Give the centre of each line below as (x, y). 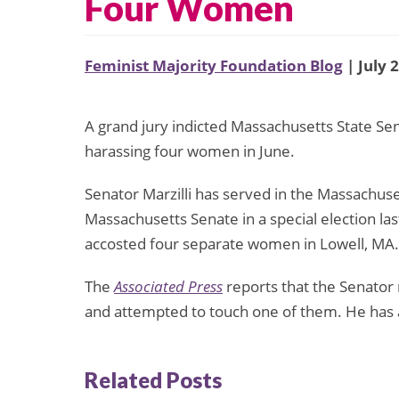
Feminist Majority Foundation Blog (214, 66)
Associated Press (168, 287)
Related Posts (153, 379)
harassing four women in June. (190, 151)
